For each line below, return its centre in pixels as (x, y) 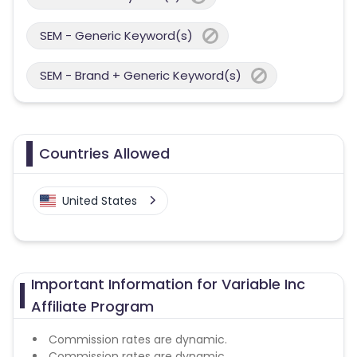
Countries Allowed (104, 153)
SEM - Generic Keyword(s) (116, 35)
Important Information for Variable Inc (169, 284)
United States (100, 201)
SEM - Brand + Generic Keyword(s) (141, 75)
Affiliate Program (93, 306)
